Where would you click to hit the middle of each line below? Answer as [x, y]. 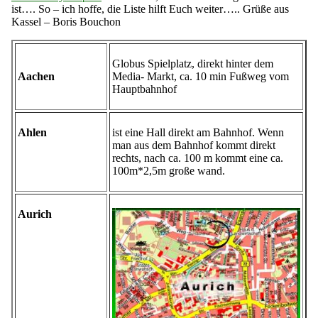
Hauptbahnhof [144, 89]
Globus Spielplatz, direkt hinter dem [193, 64]
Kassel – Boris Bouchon [66, 22]
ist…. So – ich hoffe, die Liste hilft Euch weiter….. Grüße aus [150, 9]
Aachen [36, 77]
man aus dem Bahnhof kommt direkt [194, 146]
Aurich [35, 214]
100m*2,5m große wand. [169, 171]
